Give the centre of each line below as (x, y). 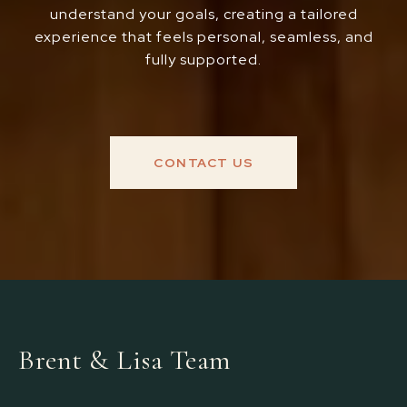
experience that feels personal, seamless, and (203, 37)
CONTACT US (203, 163)
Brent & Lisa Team (125, 360)
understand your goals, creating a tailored (203, 15)
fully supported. (203, 60)
